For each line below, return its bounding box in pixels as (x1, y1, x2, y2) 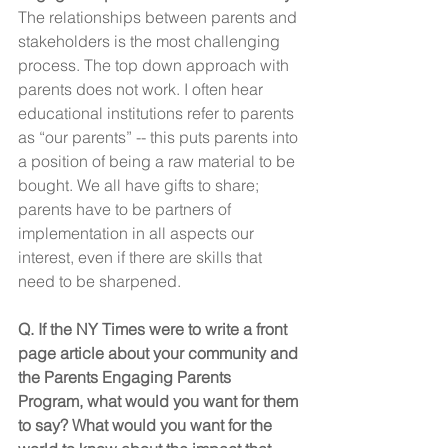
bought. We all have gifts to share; (18, 174, 263, 195)
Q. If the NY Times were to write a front (18, 318, 291, 339)
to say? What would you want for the (18, 414, 276, 435)
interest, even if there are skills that (18, 246, 266, 267)
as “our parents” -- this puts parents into (18, 126, 302, 147)
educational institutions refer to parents (18, 102, 298, 123)
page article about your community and (18, 342, 302, 363)
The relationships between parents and (18, 6, 301, 27)
